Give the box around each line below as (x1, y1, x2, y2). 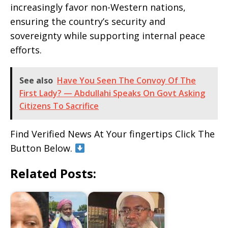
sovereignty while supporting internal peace (10, 30, 205, 42)
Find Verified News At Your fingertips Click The (10, 128, 215, 140)
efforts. (10, 44, 42, 56)
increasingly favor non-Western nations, (10, 1, 186, 14)
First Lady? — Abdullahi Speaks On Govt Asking (19, 88, 205, 99)
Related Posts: (10, 165, 96, 182)
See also (19, 75, 53, 87)
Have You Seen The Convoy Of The (57, 75, 196, 87)
